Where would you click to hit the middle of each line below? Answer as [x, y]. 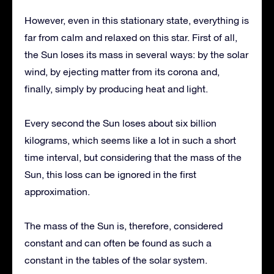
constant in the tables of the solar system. [116, 260]
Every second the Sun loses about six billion [120, 123]
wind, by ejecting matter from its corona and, [122, 72]
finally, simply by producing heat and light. [116, 89]
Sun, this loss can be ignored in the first [110, 175]
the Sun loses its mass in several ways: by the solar [136, 55]
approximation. [57, 192]
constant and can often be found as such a [118, 243]
